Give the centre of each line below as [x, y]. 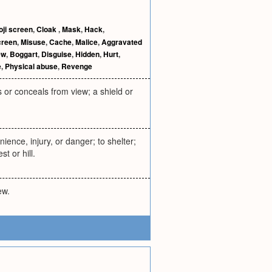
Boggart [24, 54]
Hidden [87, 54]
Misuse [33, 42]
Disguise [56, 54]
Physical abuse [31, 66]
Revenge [77, 66]
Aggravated [122, 42]
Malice [87, 42]
